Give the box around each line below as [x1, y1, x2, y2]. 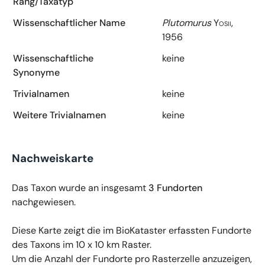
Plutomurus [162, 16, 211, 29]
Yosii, [214, 16, 233, 29]
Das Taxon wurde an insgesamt [12, 181, 148, 194]
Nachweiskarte [12, 150, 93, 166]
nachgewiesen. [12, 195, 76, 208]
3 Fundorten [148, 181, 202, 194]
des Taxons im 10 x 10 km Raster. [12, 238, 151, 251]
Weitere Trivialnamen [13, 108, 106, 121]
